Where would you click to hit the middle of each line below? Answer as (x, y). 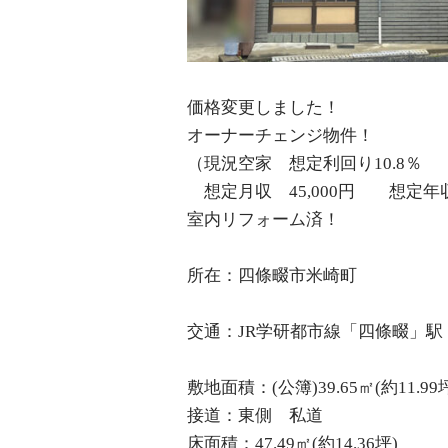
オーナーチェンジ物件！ (280, 136)
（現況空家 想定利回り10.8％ (304, 164)
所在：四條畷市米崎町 (272, 276)
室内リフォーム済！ (263, 220)
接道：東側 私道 (255, 416)
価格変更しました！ (263, 108)
